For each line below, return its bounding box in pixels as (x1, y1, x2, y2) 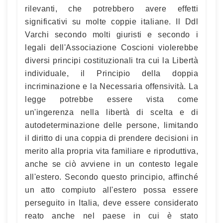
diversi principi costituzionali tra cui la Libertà (25, 56, 198, 65)
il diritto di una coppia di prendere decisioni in (25, 134, 198, 142)
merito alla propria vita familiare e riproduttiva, (25, 147, 198, 155)
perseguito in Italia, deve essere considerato (25, 199, 198, 207)
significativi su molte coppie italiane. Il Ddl (25, 17, 198, 26)
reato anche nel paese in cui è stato (25, 212, 198, 220)
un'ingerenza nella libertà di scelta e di (25, 108, 198, 116)
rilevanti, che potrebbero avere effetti (25, 4, 198, 13)
